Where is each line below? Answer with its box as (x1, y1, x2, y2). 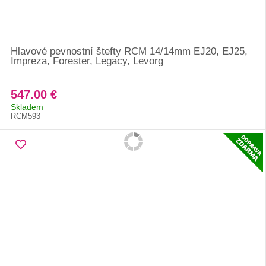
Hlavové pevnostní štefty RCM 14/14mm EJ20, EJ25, (11, 46, 248, 57)
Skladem (11, 102, 43, 112)
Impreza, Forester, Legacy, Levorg (11, 55, 163, 66)
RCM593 (11, 112, 40, 121)
